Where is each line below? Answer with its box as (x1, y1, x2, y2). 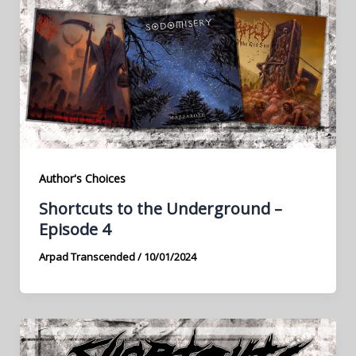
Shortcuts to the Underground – (38, 198, 282, 220)
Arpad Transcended (38, 250, 137, 265)
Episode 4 (38, 219, 110, 241)
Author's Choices (38, 171, 126, 187)
